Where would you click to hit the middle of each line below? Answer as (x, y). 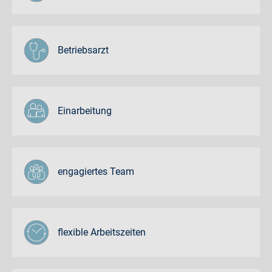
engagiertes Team (96, 171)
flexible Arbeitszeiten (102, 232)
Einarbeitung (85, 110)
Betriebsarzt (83, 50)
